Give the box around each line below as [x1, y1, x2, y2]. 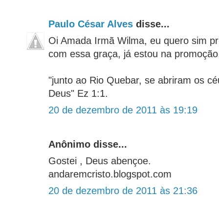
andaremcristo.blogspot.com [48, 169, 172, 180]
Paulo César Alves [48, 19, 133, 30]
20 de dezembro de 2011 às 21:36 [48, 185, 197, 197]
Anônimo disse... [48, 139, 127, 150]
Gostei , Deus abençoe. [48, 155, 151, 167]
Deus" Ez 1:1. [48, 88, 108, 99]
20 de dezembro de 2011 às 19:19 [48, 105, 197, 116]
